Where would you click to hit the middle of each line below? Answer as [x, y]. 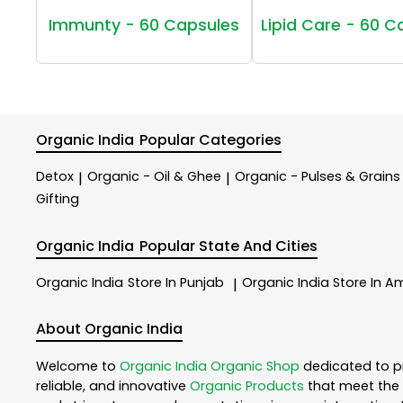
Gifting [58, 199]
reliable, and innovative [113, 386]
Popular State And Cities [229, 246]
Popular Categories [211, 139]
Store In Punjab [176, 282]
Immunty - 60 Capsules [144, 25]
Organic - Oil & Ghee [154, 176]
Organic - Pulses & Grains [318, 176]
